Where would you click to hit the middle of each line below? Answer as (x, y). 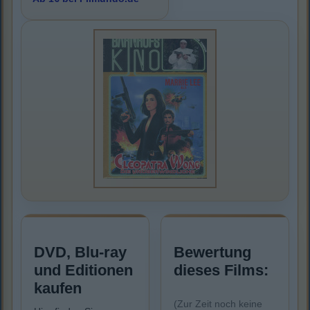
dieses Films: (221, 271)
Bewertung (212, 253)
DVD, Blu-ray (80, 253)
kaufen (58, 289)
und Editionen (83, 271)
